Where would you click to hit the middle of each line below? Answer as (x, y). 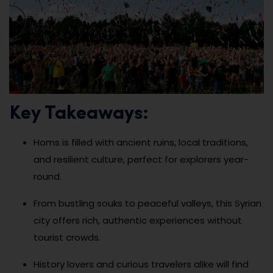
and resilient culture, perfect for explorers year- (141, 160)
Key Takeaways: (79, 114)
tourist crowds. (67, 238)
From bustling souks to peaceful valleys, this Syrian (147, 204)
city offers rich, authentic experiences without (138, 221)
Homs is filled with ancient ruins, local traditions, (141, 143)
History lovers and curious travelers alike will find (141, 264)
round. (48, 177)
